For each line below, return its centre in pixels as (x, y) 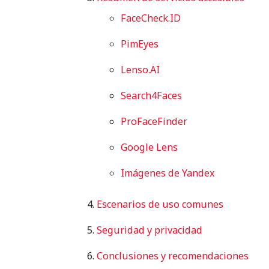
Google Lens (149, 147)
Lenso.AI (140, 69)
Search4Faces (151, 95)
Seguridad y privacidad (150, 230)
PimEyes (140, 44)
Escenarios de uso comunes (160, 204)
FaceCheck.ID (151, 18)
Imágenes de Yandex (168, 173)
